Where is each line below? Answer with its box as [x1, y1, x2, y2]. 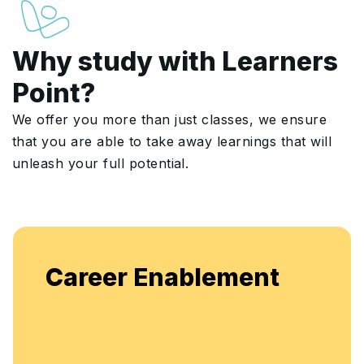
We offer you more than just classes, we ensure [12, 110, 327, 128]
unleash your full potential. [12, 154, 189, 171]
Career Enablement [45, 262, 279, 292]
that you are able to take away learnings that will [12, 132, 332, 149]
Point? [12, 76, 95, 109]
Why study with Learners [12, 45, 338, 77]
